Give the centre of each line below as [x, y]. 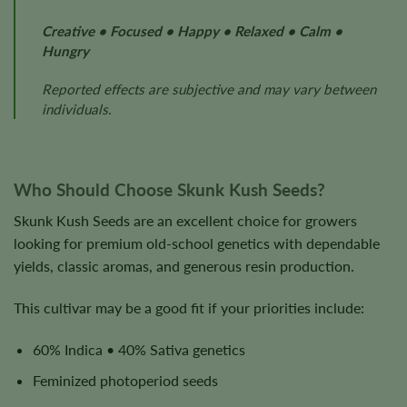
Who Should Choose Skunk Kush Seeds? [169, 189]
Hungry [65, 51]
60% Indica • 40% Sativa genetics [139, 349]
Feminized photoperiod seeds [125, 381]
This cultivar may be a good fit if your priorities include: [189, 308]
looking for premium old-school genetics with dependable [197, 243]
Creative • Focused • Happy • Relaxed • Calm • [192, 31]
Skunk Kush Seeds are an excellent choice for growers [185, 221]
